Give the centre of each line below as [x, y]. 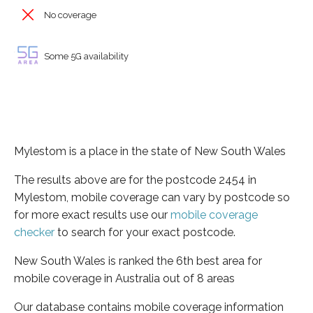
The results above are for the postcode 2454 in [135, 180]
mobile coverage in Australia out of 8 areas [124, 278]
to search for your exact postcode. [145, 232]
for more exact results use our [92, 214]
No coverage [69, 15]
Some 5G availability [85, 56]
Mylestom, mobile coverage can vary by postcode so [152, 197]
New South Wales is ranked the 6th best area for [138, 261]
